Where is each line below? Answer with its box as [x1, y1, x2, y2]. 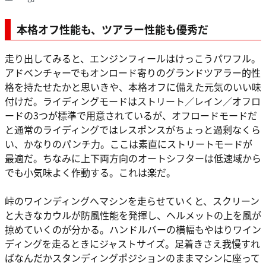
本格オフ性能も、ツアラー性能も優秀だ [17, 21, 208, 37]
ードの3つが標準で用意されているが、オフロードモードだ [5, 107, 257, 122]
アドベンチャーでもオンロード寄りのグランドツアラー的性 [5, 65, 261, 80]
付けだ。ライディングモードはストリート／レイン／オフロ [5, 93, 261, 108]
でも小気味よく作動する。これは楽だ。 [5, 164, 176, 179]
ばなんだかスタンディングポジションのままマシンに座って [5, 250, 260, 265]
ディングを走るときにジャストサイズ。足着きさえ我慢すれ [5, 236, 260, 251]
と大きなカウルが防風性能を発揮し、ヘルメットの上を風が [5, 207, 261, 222]
